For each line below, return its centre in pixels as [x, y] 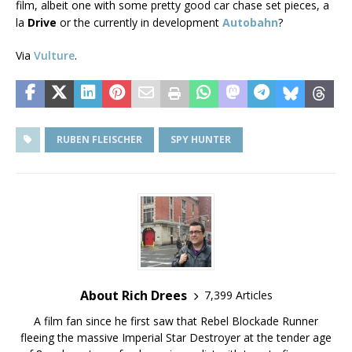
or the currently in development [139, 22]
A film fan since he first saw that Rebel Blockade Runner [176, 321]
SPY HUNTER [201, 139]
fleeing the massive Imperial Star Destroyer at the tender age [176, 337]
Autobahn [250, 22]
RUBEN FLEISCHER [99, 139]
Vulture [54, 55]
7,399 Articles [238, 295]
